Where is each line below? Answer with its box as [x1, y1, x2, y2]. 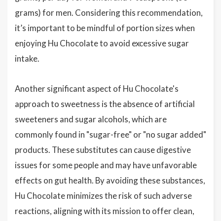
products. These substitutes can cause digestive [15, 145, 191, 155]
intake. [15, 53, 39, 64]
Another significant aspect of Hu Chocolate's [15, 83, 179, 94]
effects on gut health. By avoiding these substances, [15, 175, 205, 185]
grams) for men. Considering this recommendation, [15, 7, 203, 18]
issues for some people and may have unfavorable [15, 160, 197, 170]
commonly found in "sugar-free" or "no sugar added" [15, 129, 206, 140]
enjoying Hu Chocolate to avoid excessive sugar [15, 38, 189, 48]
